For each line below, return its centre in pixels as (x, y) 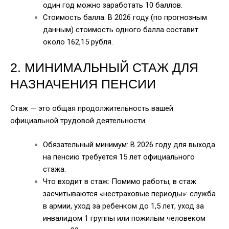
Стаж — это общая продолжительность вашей (92, 109)
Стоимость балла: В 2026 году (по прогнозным (125, 18)
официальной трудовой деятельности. (78, 121)
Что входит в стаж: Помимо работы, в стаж (119, 182)
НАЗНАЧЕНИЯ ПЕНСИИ (83, 84)
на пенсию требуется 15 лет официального (119, 157)
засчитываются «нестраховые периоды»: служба (129, 194)
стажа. (54, 169)
